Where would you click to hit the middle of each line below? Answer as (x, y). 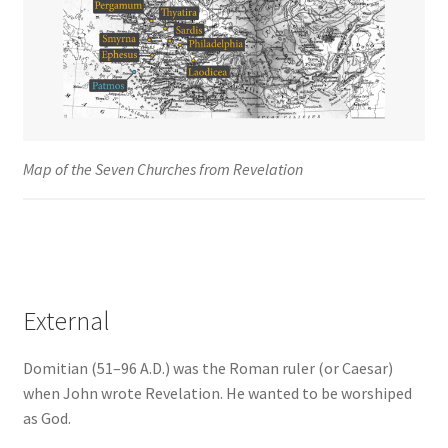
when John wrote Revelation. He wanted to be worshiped (217, 392)
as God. (46, 417)
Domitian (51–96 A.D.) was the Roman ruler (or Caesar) (207, 367)
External (66, 320)
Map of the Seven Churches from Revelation (162, 169)
